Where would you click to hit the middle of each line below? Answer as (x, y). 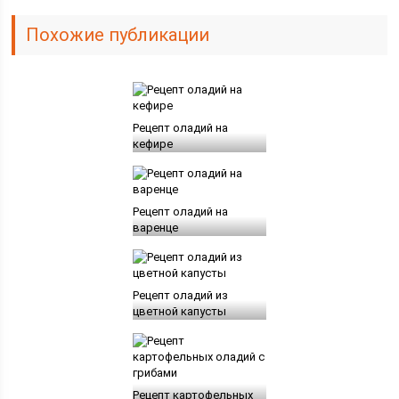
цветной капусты (179, 312)
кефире (152, 144)
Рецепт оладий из (180, 296)
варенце (155, 228)
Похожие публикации (118, 35)
